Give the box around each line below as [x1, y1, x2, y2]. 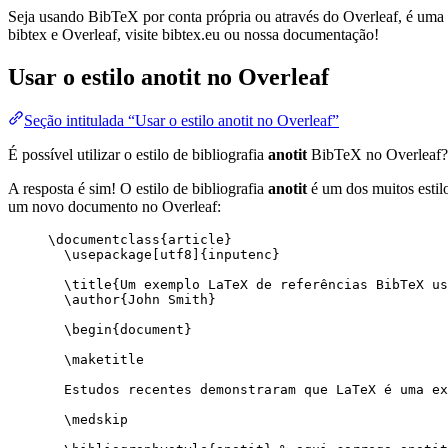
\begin [64, 322, 112, 338]
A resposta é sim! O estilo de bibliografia [8, 180, 268, 198]
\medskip [64, 412, 128, 428]
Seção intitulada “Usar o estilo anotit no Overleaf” [24, 112, 339, 130]
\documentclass [48, 232, 160, 248]
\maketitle [64, 352, 144, 368]
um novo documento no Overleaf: [8, 198, 221, 216]
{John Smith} [120, 292, 216, 308]
